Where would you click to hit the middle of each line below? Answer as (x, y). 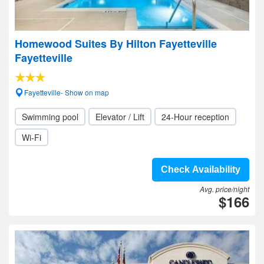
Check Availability (201, 169)
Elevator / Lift (120, 117)
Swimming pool (50, 117)
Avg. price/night (225, 189)
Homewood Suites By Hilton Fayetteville (116, 44)
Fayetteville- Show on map (67, 92)
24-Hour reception (195, 117)
